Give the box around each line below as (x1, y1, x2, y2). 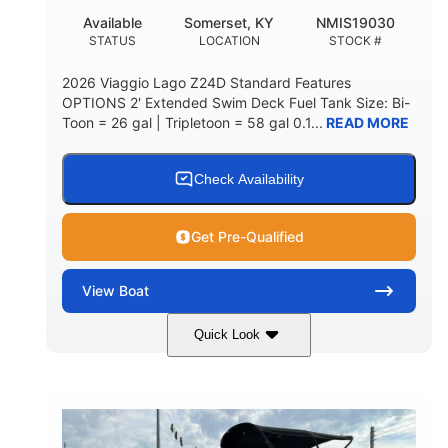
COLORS (105, 372, 156, 388)
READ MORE (323, 113, 409, 131)
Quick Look (194, 327, 260, 343)
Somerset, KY (184, 13, 274, 31)
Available (83, 13, 142, 31)
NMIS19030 (316, 13, 395, 31)
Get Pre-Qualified (190, 227, 304, 245)
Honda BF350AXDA (243, 353, 373, 371)
